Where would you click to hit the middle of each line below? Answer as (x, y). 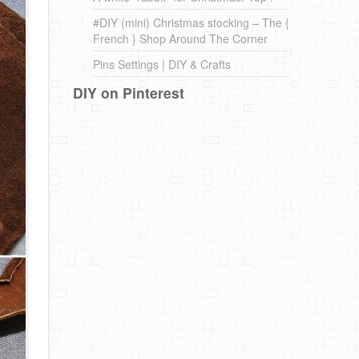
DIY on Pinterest (129, 93)
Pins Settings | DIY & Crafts (162, 64)
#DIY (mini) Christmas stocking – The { (191, 22)
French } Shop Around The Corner (180, 38)
